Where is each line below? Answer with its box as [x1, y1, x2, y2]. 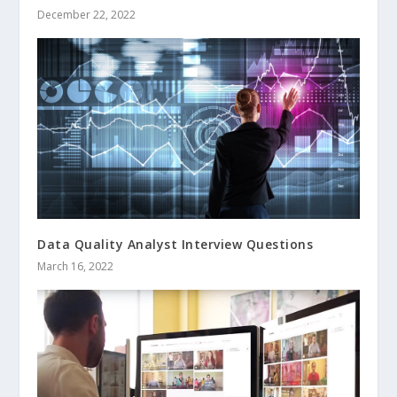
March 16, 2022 [37, 259, 114, 275]
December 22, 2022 [37, 7, 136, 23]
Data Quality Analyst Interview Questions [37, 236, 314, 253]
